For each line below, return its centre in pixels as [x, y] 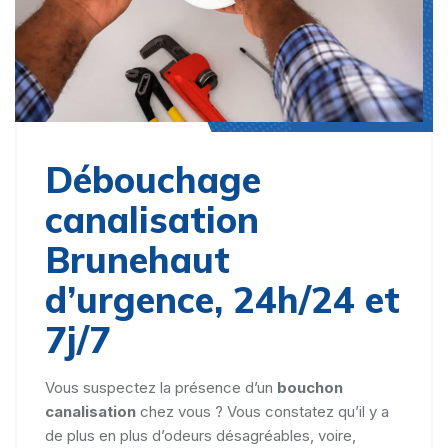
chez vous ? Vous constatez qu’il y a [262, 411]
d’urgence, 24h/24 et [222, 299]
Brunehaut [137, 259]
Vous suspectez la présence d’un [161, 387]
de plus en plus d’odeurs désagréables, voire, [200, 435]
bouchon [310, 387]
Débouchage [153, 179]
